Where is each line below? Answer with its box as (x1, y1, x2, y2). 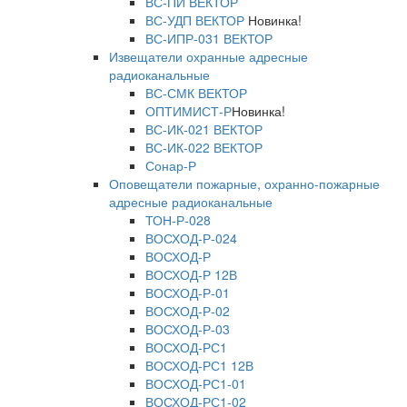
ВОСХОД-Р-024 (145, 229, 237, 248)
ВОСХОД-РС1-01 (145, 374, 246, 393)
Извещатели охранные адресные (109, 47, 308, 66)
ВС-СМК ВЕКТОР (145, 84, 247, 103)
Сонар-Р (145, 156, 196, 175)
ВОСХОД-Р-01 (145, 283, 230, 303)
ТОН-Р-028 (145, 211, 211, 230)
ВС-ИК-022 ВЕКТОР (145, 138, 263, 157)
